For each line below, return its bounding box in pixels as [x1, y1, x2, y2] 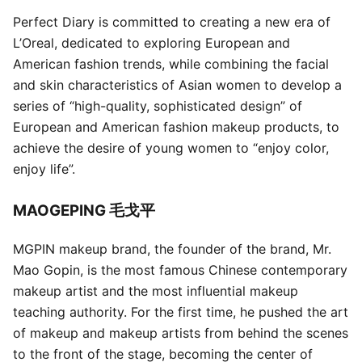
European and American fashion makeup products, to [13, 118, 339, 135]
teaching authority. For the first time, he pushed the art [13, 303, 348, 320]
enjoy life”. [13, 160, 75, 177]
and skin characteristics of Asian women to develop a [13, 76, 342, 93]
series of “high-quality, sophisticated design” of [13, 97, 302, 114]
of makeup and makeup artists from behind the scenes [13, 324, 348, 341]
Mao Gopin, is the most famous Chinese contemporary [13, 261, 347, 278]
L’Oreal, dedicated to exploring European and [13, 34, 290, 51]
